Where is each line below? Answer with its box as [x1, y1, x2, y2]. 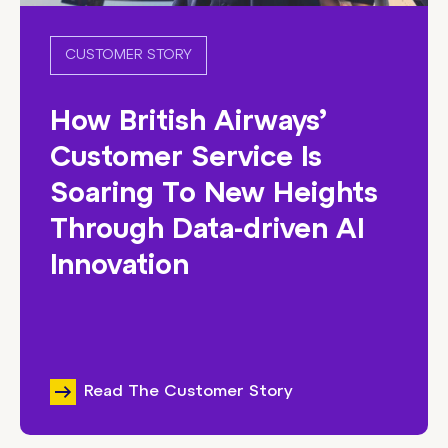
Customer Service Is [50, 145, 322, 173]
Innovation [50, 253, 189, 281]
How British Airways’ [50, 109, 327, 137]
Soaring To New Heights [50, 181, 378, 209]
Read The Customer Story [83, 384, 293, 400]
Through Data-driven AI [50, 217, 364, 245]
